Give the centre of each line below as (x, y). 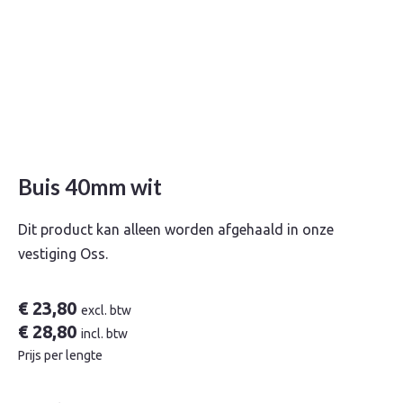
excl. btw (106, 310)
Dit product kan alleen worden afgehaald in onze (176, 229)
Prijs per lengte (60, 355)
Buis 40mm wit (90, 187)
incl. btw (104, 334)
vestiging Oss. (63, 254)
